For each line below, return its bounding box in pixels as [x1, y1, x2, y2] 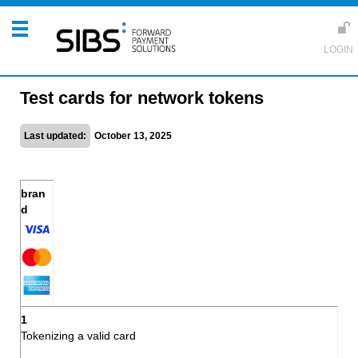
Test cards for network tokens [20, 88, 264, 108]
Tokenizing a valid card [21, 329, 136, 343]
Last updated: [24, 130, 86, 141]
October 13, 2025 [94, 130, 172, 141]
